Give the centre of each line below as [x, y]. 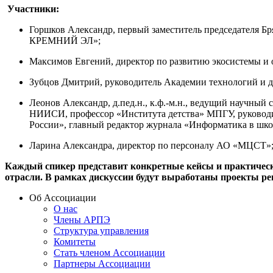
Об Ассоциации [63, 197]
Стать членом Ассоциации [109, 252]
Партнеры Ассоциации [102, 263]
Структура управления [101, 230]
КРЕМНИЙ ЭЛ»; [65, 40]
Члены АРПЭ [82, 219]
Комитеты [75, 241]
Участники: [33, 9]
